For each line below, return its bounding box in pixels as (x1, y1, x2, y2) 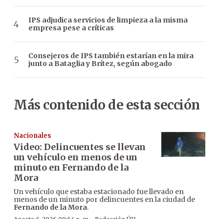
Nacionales (14, 131, 51, 140)
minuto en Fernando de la (14, 162, 129, 174)
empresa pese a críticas (28, 23, 114, 33)
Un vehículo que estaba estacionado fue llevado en (14, 187, 184, 197)
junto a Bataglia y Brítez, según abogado (28, 59, 172, 68)
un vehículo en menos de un (14, 152, 137, 163)
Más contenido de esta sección (14, 97, 200, 113)
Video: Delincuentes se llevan (14, 141, 146, 153)
